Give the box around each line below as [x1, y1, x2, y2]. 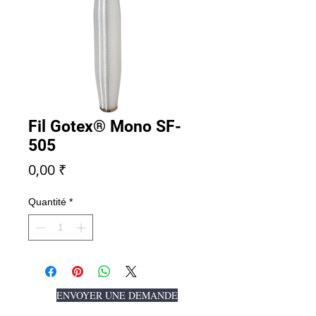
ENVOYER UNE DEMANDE [56, 288, 178, 302]
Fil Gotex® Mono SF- [28, 117, 181, 136]
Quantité [28, 196, 66, 207]
